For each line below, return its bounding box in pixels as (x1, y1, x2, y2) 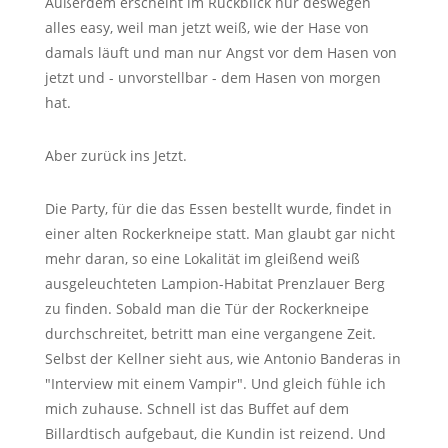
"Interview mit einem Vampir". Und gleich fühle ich (44, 374, 386, 393)
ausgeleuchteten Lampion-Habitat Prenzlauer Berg (44, 274, 385, 293)
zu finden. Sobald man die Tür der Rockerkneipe (44, 299, 369, 318)
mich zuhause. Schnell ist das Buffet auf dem (44, 399, 349, 418)
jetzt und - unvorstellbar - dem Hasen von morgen (44, 68, 381, 87)
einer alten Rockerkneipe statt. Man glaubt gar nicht (44, 224, 395, 243)
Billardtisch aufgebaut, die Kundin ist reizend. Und (44, 424, 386, 443)
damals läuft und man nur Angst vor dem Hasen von (44, 43, 397, 62)
